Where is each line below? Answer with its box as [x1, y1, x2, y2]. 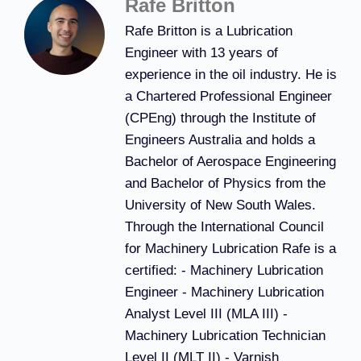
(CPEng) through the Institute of [125, 110, 316, 126]
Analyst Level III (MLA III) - [125, 305, 288, 322]
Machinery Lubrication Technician [125, 327, 326, 343]
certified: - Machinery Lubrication [125, 262, 323, 278]
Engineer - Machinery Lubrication [125, 284, 324, 300]
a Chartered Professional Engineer [125, 88, 332, 104]
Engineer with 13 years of [125, 44, 278, 60]
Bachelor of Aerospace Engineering [125, 153, 336, 169]
